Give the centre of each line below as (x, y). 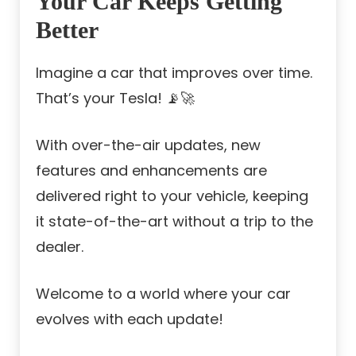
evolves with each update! (130, 319)
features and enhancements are (151, 171)
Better (67, 30)
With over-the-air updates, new (148, 145)
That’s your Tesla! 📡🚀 (115, 99)
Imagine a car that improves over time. (174, 73)
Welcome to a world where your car (163, 294)
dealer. (60, 247)
